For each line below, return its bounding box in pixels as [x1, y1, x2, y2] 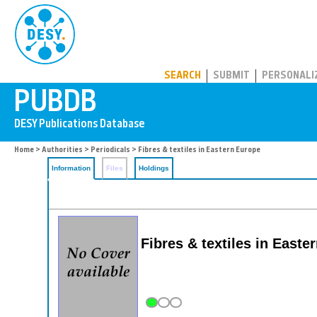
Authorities [42, 146, 83, 154]
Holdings [139, 164, 169, 172]
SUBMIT [213, 71, 250, 81]
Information [52, 164, 91, 172]
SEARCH [164, 71, 201, 81]
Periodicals [91, 146, 130, 154]
